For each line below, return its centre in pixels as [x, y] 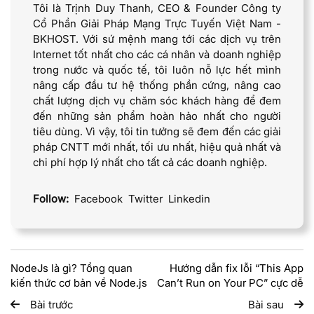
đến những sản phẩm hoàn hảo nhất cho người [157, 116]
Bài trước [52, 304]
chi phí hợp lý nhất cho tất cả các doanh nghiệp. [150, 162]
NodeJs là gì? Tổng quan [71, 268]
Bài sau [266, 304]
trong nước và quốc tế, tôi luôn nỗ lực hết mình [157, 69]
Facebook [98, 198]
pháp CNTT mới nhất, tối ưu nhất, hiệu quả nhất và [157, 146]
